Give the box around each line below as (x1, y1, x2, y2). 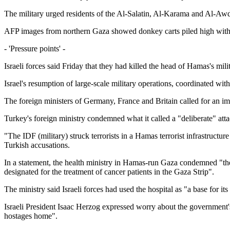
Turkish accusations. (4, 140, 70, 149)
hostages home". (4, 211, 57, 220)
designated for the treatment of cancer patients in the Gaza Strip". (4, 167, 214, 176)
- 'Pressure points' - (4, 44, 65, 53)
